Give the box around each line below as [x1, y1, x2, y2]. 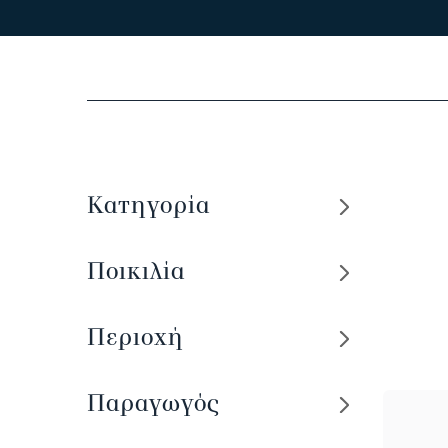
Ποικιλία [87, 256, 185, 286]
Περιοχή [87, 322, 184, 352]
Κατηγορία [87, 190, 210, 220]
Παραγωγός [87, 388, 220, 418]
